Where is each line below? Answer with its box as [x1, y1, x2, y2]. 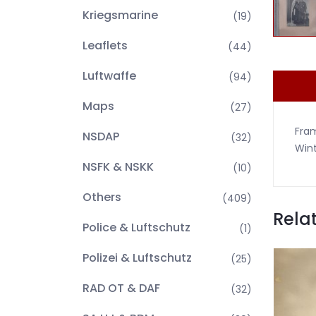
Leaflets [83, 37, 128, 54]
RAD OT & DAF [83, 280, 160, 296]
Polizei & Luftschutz [83, 250, 192, 266]
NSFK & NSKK [83, 159, 154, 175]
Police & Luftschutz [83, 219, 190, 236]
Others [83, 189, 121, 205]
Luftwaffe [83, 68, 136, 84]
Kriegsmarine [83, 7, 158, 23]
